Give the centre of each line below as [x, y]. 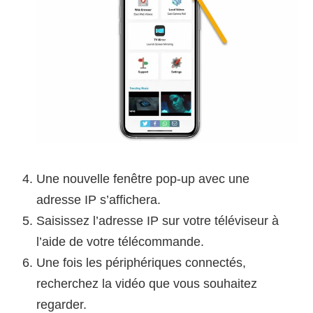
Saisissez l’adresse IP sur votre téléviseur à [158, 220]
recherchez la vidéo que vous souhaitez [147, 283]
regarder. [62, 304]
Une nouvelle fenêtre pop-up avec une [143, 179]
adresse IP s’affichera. [99, 199]
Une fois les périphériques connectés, [141, 262]
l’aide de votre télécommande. [121, 241]
